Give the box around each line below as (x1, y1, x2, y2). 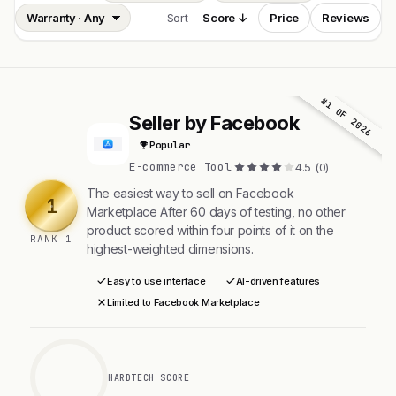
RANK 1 (30, 232, 72, 245)
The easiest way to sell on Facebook (87, 186, 294, 201)
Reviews (322, 11, 369, 25)
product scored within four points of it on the (87, 223, 334, 238)
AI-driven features (235, 275, 321, 287)
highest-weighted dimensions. (87, 241, 254, 256)
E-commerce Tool (129, 159, 232, 174)
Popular (149, 139, 191, 151)
